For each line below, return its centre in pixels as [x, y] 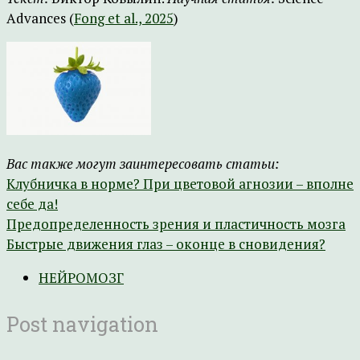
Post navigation [82, 325]
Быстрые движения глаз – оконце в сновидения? [166, 244]
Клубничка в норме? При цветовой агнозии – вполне [180, 184]
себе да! [32, 204]
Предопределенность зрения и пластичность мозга [176, 224]
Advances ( [40, 18]
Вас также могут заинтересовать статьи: [143, 164]
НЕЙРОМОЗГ [81, 278]
